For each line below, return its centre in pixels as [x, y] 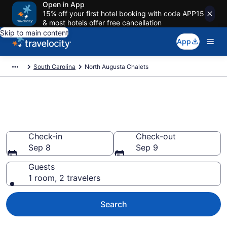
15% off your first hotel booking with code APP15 [123, 13]
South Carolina [54, 67]
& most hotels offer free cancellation [102, 23]
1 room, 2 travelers [64, 178]
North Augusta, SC [69, 123]
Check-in [45, 136]
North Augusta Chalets [117, 67]
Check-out [156, 136]
